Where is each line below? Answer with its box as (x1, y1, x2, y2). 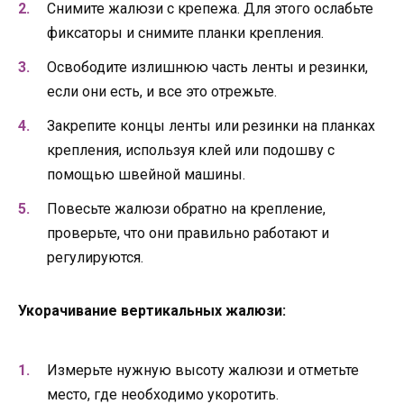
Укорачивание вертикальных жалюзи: (18, 302, 286, 320)
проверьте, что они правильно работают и (47, 225, 329, 243)
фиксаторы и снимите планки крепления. (47, 23, 324, 41)
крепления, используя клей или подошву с (47, 142, 335, 160)
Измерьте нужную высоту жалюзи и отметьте (47, 361, 359, 379)
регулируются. (47, 249, 143, 267)
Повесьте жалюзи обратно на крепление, (47, 200, 326, 218)
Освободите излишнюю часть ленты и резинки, (47, 59, 368, 77)
